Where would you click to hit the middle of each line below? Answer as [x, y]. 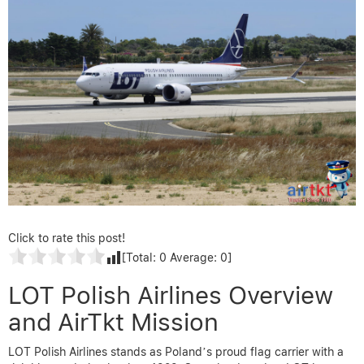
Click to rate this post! [67, 238]
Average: [193, 258]
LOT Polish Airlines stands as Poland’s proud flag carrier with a [176, 352]
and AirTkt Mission [113, 322]
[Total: [141, 258]
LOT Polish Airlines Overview [171, 295]
